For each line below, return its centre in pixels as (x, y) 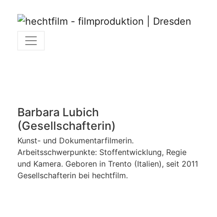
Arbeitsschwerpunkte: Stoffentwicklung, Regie (102, 152)
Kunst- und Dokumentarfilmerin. (76, 141)
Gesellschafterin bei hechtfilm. (73, 176)
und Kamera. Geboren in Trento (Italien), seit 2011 (108, 164)
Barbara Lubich (58, 112)
